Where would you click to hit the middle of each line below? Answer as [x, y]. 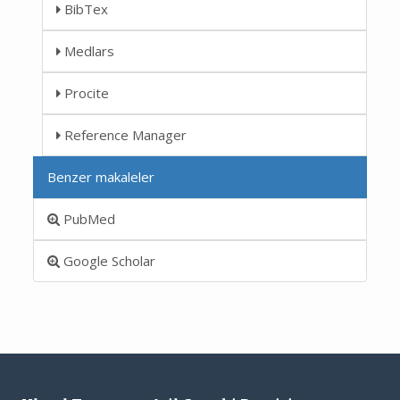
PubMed [88, 218]
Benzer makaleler [101, 176]
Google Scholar [108, 260]
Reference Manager [124, 134]
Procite [85, 92]
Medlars [88, 50]
